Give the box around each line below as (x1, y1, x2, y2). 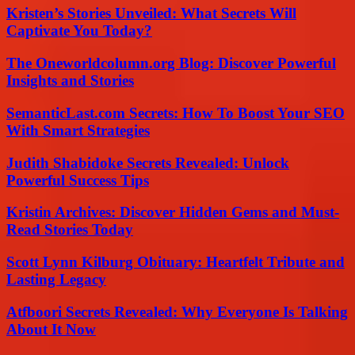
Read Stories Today (6, 221, 133, 239)
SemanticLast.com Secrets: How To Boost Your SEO (6, 104, 345, 121)
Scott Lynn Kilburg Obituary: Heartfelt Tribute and (6, 253, 345, 270)
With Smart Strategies (6, 121, 150, 139)
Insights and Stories (6, 72, 134, 90)
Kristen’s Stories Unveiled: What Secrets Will (6, 5, 296, 22)
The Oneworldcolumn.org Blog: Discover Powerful (6, 55, 336, 72)
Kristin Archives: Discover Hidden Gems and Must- (6, 204, 339, 221)
